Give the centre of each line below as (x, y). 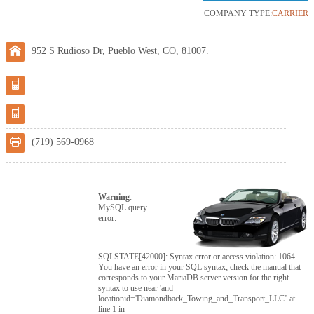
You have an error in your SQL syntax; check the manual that (200, 267)
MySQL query (123, 207)
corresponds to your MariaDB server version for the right (194, 278)
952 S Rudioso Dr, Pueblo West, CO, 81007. (120, 51)
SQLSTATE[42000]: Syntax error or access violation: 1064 (197, 257)
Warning (114, 197)
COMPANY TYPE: (238, 13)
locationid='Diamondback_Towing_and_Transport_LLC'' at (197, 299)
